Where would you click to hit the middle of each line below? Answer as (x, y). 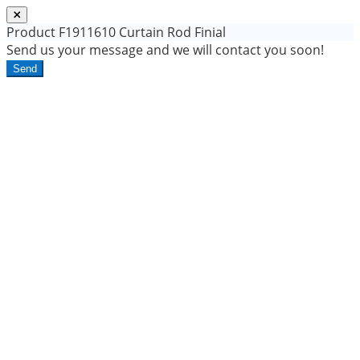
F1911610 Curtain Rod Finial (141, 33)
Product (31, 33)
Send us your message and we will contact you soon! (165, 50)
